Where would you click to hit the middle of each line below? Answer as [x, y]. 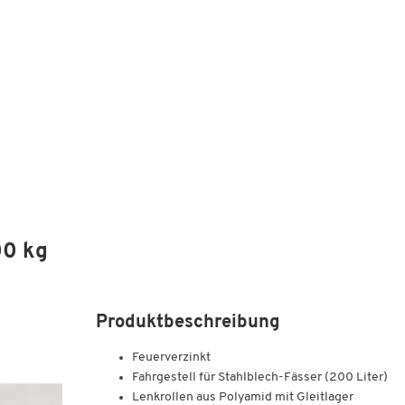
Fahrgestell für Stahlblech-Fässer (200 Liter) [260, 377]
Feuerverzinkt [171, 358]
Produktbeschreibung [188, 323]
